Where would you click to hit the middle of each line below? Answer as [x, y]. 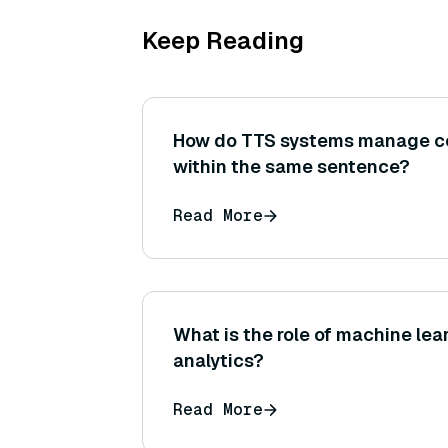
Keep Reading [223, 40]
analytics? [218, 360]
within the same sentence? [291, 166]
